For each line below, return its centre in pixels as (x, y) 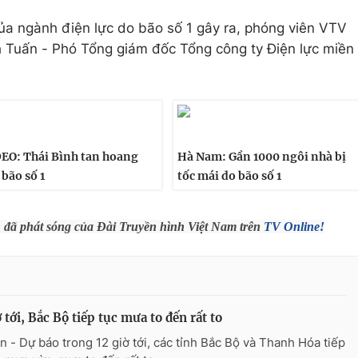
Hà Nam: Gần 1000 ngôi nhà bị (261, 157)
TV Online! (294, 227)
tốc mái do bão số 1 (229, 176)
